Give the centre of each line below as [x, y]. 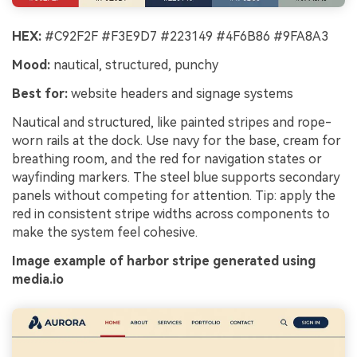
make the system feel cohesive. [105, 232]
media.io [38, 279]
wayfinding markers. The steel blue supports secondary [176, 177]
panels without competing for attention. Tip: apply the [174, 195]
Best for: [40, 94]
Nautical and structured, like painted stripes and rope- [172, 122]
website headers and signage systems [180, 94]
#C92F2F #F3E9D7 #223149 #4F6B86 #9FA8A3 [185, 37]
